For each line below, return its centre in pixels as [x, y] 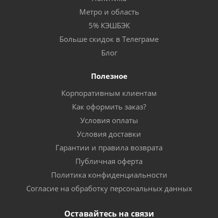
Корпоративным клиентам [109, 93]
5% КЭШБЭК [109, 25]
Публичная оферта [109, 161]
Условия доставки [109, 134]
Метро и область [109, 11]
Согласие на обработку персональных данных [109, 188]
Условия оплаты [109, 120]
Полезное [109, 76]
